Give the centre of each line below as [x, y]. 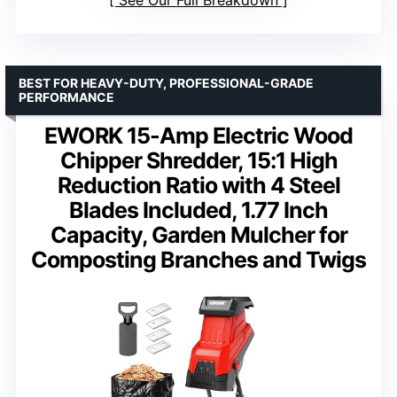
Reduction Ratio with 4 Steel [198, 186]
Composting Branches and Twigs [198, 260]
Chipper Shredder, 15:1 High [198, 161]
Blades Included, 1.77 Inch [198, 210]
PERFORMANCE [66, 97]
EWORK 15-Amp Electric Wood [198, 136]
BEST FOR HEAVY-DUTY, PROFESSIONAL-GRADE [166, 83]
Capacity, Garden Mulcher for [198, 235]
